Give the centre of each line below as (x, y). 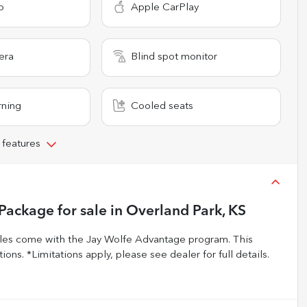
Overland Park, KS (186, 211)
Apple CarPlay (165, 8)
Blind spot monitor (174, 57)
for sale (81, 211)
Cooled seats (162, 106)
